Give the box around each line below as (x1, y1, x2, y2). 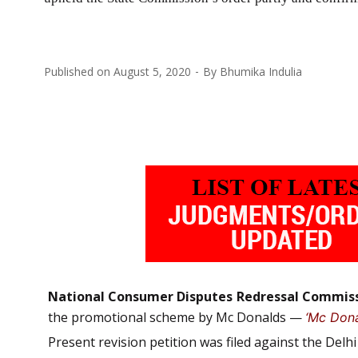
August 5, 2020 (113, 63, 191, 79)
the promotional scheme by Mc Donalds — (48, 308, 305, 326)
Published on (44, 63, 113, 79)
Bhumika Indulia (220, 63, 302, 79)
